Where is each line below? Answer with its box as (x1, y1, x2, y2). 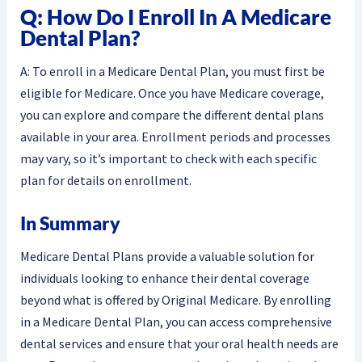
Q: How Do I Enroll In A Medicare (19, 4, 331, 31)
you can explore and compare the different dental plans (19, 106, 324, 123)
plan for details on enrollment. (19, 171, 192, 188)
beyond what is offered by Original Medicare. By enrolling (19, 292, 331, 309)
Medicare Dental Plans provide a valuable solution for (19, 248, 314, 265)
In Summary (19, 211, 120, 234)
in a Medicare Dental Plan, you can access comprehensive (19, 314, 332, 330)
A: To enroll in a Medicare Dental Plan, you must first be (19, 62, 325, 79)
